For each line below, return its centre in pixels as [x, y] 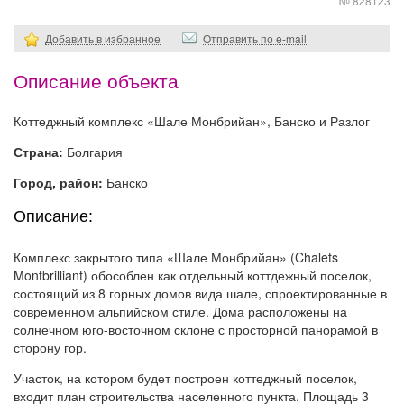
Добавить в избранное [103, 39]
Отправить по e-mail [255, 39]
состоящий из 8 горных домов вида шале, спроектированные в [200, 294]
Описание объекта [96, 82]
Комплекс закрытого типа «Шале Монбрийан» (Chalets [176, 257]
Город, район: [60, 183]
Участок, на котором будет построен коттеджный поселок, [185, 378]
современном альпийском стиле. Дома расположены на [180, 312]
